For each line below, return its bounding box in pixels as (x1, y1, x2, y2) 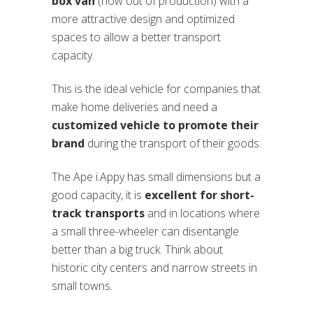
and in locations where (145, 205, 260, 221)
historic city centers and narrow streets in (52, 260, 257, 276)
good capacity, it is (52, 187, 145, 203)
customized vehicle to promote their (52, 117, 259, 133)
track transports (52, 205, 145, 221)
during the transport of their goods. (85, 136, 261, 152)
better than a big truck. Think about (52, 242, 223, 258)
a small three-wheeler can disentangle (52, 224, 239, 240)
